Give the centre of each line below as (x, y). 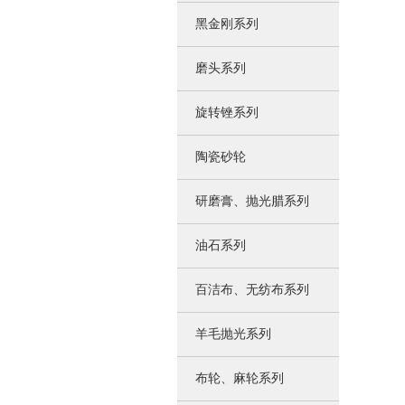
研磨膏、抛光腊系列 (252, 201)
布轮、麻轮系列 (240, 378)
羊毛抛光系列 (233, 334)
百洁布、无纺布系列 (252, 290)
